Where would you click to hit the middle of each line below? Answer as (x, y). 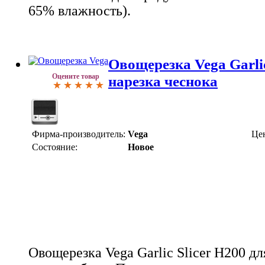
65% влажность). (80, 10)
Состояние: (55, 147)
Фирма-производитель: (79, 134)
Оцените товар (76, 76)
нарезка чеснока (163, 81)
